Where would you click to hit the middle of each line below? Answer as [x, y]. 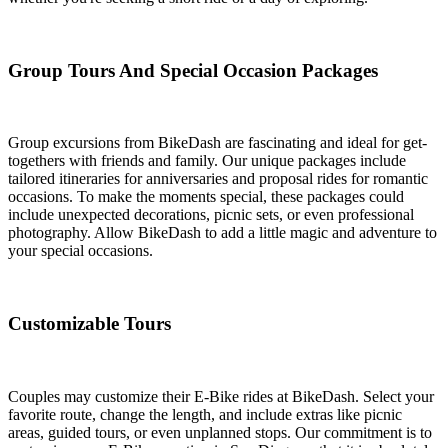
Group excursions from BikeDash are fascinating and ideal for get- [217, 143]
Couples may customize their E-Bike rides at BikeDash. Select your [221, 396]
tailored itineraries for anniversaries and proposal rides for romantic [218, 179]
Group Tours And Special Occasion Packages [193, 70]
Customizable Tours [89, 324]
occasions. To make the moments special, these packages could [206, 197]
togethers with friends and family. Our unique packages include [207, 161]
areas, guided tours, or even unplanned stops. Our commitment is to [220, 432]
